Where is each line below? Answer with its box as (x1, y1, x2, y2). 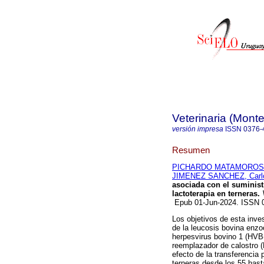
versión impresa (172, 125, 223, 133)
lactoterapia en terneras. (172, 189, 260, 199)
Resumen (172, 144, 210, 155)
